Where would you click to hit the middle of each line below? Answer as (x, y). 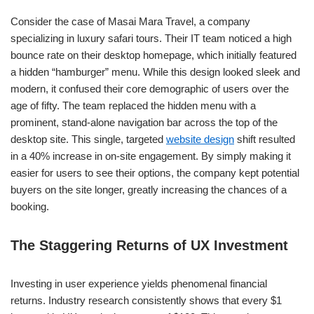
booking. (30, 206)
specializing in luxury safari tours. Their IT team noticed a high (151, 38)
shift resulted (265, 139)
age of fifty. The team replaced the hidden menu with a (133, 105)
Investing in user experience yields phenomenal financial (139, 284)
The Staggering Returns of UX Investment (149, 245)
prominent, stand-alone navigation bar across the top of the (144, 122)
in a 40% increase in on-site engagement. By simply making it (151, 156)
